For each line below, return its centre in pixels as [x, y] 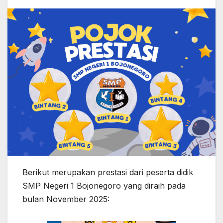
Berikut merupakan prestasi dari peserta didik [108, 172]
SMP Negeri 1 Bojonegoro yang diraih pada [104, 185]
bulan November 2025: [66, 199]
